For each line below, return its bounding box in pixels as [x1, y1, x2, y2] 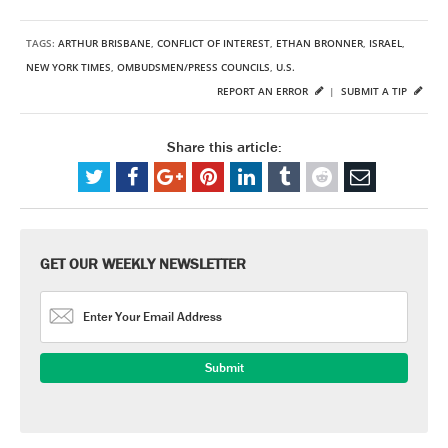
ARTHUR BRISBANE [58, 36, 151, 50]
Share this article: [166, 137, 282, 156]
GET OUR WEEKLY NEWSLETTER [40, 254, 246, 273]
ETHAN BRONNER [276, 36, 363, 50]
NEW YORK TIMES [26, 60, 111, 74]
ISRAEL [369, 36, 402, 50]
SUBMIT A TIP [341, 84, 410, 98]
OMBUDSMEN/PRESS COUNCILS [117, 60, 270, 74]
